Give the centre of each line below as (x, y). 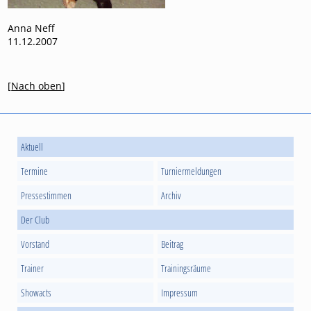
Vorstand (35, 244)
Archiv (171, 195)
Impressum (179, 292)
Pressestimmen (47, 195)
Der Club (35, 219)
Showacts (36, 292)
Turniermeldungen (191, 171)
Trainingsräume (186, 268)
